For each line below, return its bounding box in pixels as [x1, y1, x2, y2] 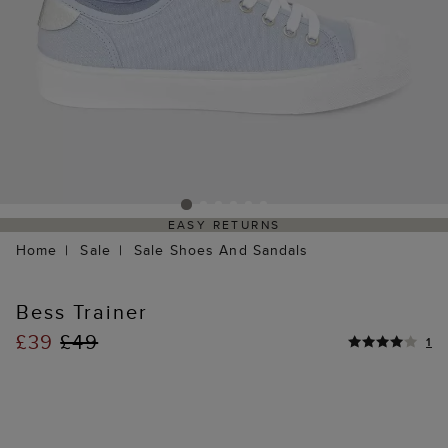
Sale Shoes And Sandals [133, 240, 309, 261]
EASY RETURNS [167, 216, 281, 234]
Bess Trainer [16, 297, 148, 327]
